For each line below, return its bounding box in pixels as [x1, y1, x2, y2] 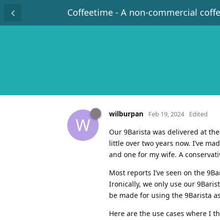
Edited [189, 109, 208, 118]
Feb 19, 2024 [148, 109, 184, 118]
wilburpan [109, 109, 143, 118]
